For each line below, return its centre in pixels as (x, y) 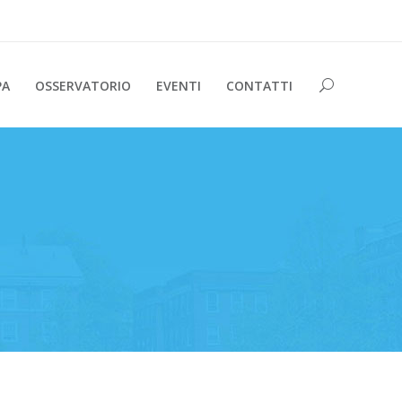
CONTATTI (259, 85)
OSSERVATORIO (83, 85)
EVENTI (178, 85)
